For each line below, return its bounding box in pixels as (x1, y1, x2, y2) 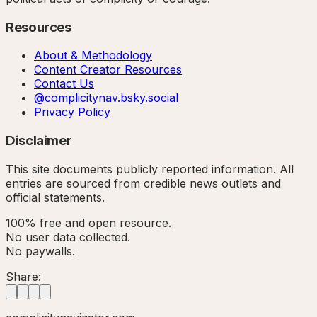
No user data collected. (6, 229, 130, 244)
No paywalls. (6, 243, 75, 258)
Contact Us (34, 76, 94, 91)
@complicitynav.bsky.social (34, 91, 178, 105)
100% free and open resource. (6, 215, 171, 230)
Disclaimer (6, 132, 72, 149)
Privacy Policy (34, 105, 110, 120)
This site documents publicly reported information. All (6, 161, 294, 176)
